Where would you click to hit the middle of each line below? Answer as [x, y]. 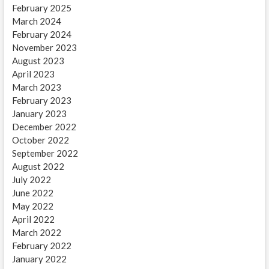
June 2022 [32, 193]
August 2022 [38, 167]
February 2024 [41, 35]
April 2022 [33, 219]
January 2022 [39, 259]
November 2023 [44, 48]
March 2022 [36, 233]
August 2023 [38, 61]
